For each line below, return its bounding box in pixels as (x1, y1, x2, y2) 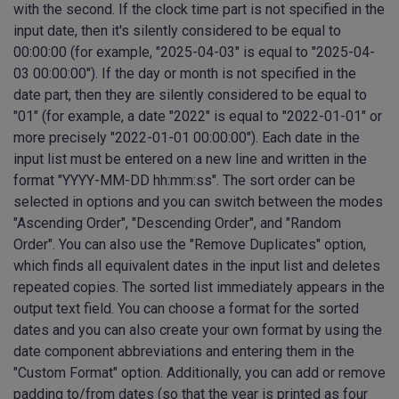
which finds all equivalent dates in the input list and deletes (13, 257, 380, 275)
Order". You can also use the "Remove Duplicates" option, (13, 236, 366, 254)
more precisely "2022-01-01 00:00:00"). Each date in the (13, 129, 360, 147)
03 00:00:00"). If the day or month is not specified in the (13, 65, 356, 83)
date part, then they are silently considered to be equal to (13, 86, 367, 104)
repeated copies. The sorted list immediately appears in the (13, 279, 385, 297)
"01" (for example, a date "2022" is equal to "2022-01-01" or (13, 108, 382, 126)
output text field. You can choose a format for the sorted (13, 300, 359, 318)
